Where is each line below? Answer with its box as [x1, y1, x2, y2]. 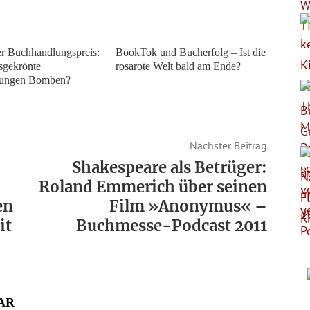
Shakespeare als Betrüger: [71, 158, 267, 178]
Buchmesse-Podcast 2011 [75, 216, 267, 236]
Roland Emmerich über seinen [38, 177, 267, 197]
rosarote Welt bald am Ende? [116, 60, 241, 73]
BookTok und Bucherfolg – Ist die [116, 46, 266, 59]
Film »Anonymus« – [109, 197, 267, 217]
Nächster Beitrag [189, 138, 267, 153]
